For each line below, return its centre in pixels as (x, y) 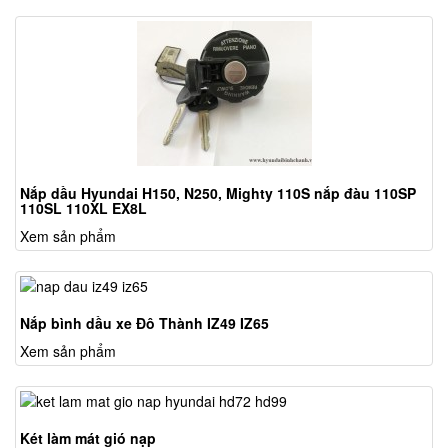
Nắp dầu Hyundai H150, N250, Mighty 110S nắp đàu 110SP (218, 192)
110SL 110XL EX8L (83, 207)
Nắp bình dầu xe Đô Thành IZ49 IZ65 (144, 322)
